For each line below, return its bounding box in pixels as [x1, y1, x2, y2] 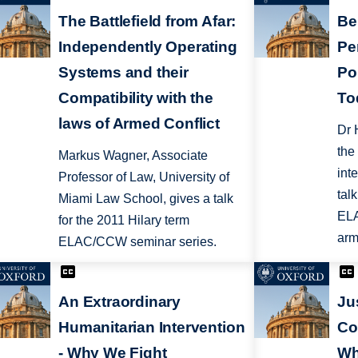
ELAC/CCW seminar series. [58, 234, 217, 249]
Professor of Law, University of [58, 169, 230, 184]
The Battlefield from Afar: [58, 12, 237, 30]
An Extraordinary [58, 293, 181, 311]
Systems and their [58, 63, 189, 81]
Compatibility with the [58, 89, 213, 106]
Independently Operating [58, 38, 237, 55]
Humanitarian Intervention [58, 319, 245, 336]
